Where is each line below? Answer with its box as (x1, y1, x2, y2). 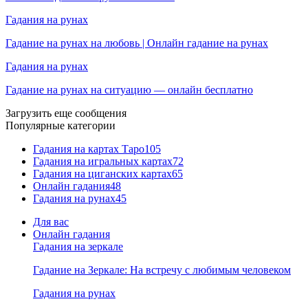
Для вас (33, 215, 69, 228)
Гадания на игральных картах (33, 155, 173, 167)
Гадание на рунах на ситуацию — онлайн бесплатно (5, 83, 253, 96)
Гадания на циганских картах (33, 167, 172, 179)
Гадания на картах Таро (33, 142, 144, 155)
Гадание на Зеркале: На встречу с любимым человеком (33, 263, 291, 276)
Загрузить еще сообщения (5, 107, 126, 119)
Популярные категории (5, 119, 115, 131)
